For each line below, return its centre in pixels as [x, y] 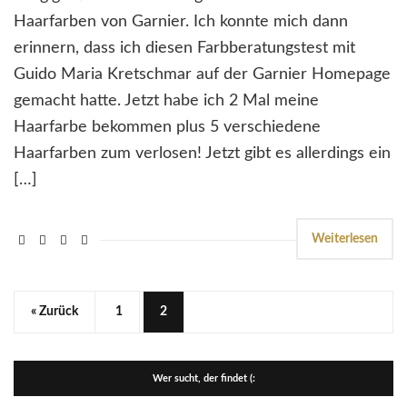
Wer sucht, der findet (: [203, 379]
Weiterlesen [345, 239]
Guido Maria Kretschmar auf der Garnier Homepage [202, 75]
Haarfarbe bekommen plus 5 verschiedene [167, 128]
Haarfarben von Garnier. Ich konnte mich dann [181, 22]
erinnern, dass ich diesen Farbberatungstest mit [184, 49]
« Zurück [55, 312]
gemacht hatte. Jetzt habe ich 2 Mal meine [166, 101]
